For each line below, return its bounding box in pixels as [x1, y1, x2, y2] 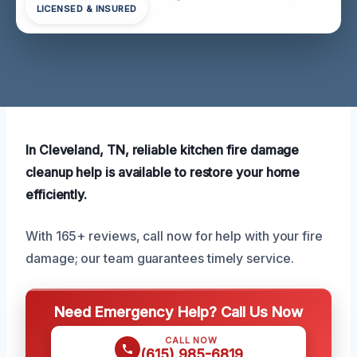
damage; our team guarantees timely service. [25, 249, 294, 266]
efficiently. [25, 186, 88, 202]
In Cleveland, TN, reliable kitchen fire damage [25, 141, 300, 158]
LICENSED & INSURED [36, 3, 137, 15]
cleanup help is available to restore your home [25, 163, 300, 180]
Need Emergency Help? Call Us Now [54, 302, 303, 320]
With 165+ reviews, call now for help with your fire [25, 227, 323, 244]
